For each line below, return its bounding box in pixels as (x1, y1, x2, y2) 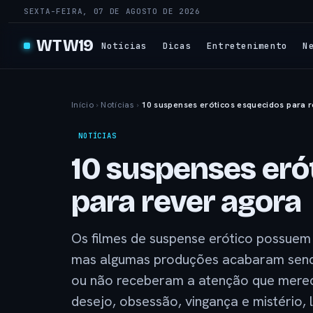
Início (71, 99, 94, 110)
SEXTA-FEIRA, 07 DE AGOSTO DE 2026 (24, 6, 201, 16)
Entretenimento (206, 39, 288, 52)
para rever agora (71, 183, 301, 220)
